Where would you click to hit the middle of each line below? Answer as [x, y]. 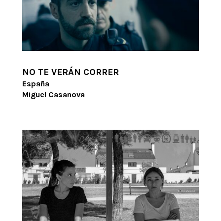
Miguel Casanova [53, 94]
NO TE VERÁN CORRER [70, 72]
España [36, 83]
